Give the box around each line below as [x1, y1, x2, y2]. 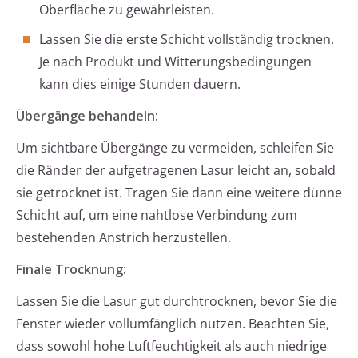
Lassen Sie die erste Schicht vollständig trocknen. [39, 30, 334, 49]
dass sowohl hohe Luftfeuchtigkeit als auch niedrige [16, 337, 327, 356]
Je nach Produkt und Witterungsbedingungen [39, 53, 312, 71]
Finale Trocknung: [16, 261, 126, 279]
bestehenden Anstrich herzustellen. [16, 229, 231, 247]
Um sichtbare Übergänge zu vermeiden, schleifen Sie [16, 139, 334, 157]
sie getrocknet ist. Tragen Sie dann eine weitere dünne [16, 184, 342, 202]
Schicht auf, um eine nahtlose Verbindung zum [16, 206, 297, 225]
